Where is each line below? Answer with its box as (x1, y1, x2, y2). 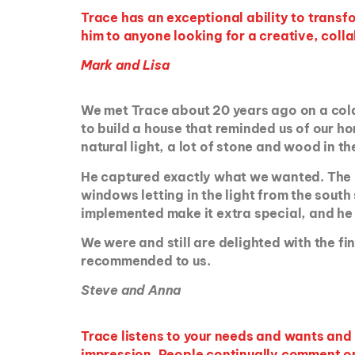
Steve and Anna (81, 282, 181, 299)
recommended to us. (81, 253, 211, 269)
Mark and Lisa (81, 56, 170, 73)
